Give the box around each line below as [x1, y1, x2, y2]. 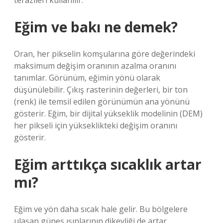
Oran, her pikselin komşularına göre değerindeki [14, 48, 195, 59]
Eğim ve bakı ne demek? [14, 17, 178, 36]
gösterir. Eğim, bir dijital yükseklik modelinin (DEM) [14, 108, 203, 119]
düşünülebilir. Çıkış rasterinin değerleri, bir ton [14, 84, 188, 95]
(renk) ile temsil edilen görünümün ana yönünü [14, 96, 190, 107]
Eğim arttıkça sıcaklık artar [14, 155, 202, 174]
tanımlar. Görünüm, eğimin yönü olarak [14, 72, 160, 83]
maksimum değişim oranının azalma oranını [14, 60, 176, 71]
